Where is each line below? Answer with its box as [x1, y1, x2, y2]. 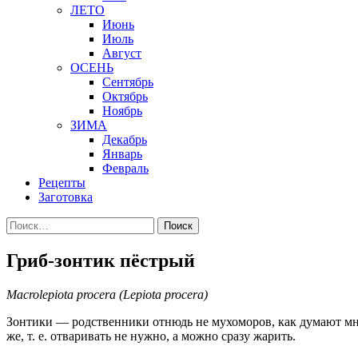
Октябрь [102, 89, 148, 103]
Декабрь [102, 132, 147, 146]
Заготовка [38, 189, 93, 204]
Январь [102, 146, 142, 161]
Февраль [102, 161, 149, 175]
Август [102, 46, 141, 60]
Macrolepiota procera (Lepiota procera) [6, 287, 208, 301]
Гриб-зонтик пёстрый [6, 249, 195, 271]
